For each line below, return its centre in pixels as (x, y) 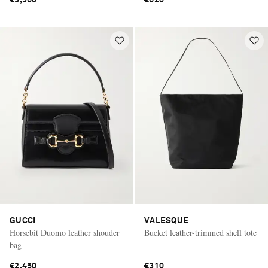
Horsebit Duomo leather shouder (65, 233)
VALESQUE (167, 221)
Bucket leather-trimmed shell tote (200, 233)
